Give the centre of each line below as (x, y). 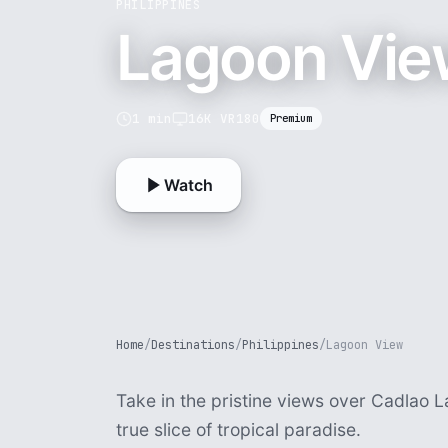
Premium (291, 118)
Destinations (193, 345)
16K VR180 (224, 118)
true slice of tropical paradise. (238, 429)
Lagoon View (364, 345)
